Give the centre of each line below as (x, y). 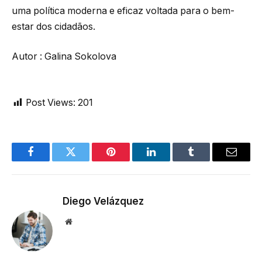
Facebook (50, 161)
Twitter (85, 161)
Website (85, 221)
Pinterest (129, 161)
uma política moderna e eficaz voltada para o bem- (123, 11)
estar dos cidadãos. (54, 26)
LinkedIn (169, 161)
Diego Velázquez (103, 201)
